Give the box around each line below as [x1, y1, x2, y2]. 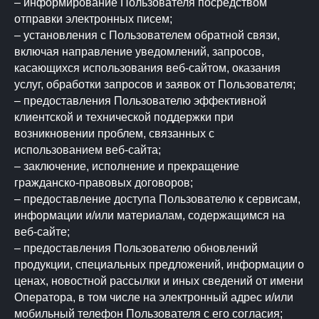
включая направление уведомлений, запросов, [14, 46, 264, 58]
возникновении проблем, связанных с [14, 127, 214, 140]
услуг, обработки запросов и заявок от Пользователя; [14, 78, 296, 90]
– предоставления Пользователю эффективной [14, 95, 266, 107]
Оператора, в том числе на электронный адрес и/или [14, 291, 293, 303]
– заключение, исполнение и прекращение [14, 160, 239, 172]
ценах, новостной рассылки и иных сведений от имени [14, 275, 303, 287]
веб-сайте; [14, 226, 70, 238]
